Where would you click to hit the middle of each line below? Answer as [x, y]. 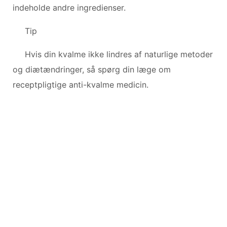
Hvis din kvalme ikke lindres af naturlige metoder [119, 54]
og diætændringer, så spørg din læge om [92, 69]
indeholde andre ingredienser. [69, 7]
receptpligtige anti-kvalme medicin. [81, 84]
